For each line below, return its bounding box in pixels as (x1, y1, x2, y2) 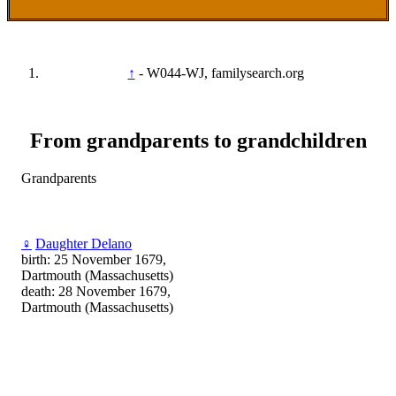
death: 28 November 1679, (21, 283, 171, 299)
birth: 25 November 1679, (21, 251, 166, 267)
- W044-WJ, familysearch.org (138, 65, 304, 81)
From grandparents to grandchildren (29, 128, 367, 152)
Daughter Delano (35, 235, 132, 251)
